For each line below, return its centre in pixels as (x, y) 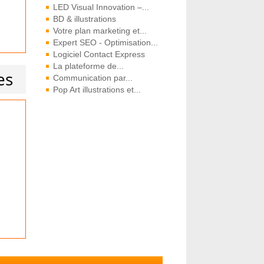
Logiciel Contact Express (99, 54)
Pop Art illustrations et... (97, 90)
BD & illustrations (84, 19)
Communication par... (93, 78)
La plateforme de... (88, 66)
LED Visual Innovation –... (101, 7)
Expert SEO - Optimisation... (105, 42)
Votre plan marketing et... (100, 31)
